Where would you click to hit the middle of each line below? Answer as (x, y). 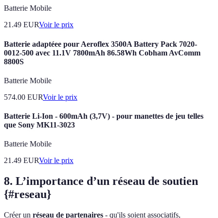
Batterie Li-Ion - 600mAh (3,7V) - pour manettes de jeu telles (104, 116)
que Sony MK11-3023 (39, 125)
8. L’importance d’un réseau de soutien (101, 181)
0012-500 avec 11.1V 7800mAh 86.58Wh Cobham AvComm (102, 53)
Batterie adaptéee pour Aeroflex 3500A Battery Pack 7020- (100, 44)
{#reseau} (27, 194)
